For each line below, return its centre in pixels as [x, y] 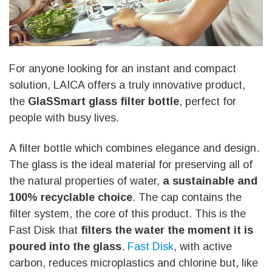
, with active [203, 247]
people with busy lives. [64, 117]
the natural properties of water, [86, 181]
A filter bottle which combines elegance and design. [134, 148]
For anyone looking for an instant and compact [123, 68]
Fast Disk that [45, 230]
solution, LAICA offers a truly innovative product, [127, 85]
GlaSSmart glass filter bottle [104, 101]
